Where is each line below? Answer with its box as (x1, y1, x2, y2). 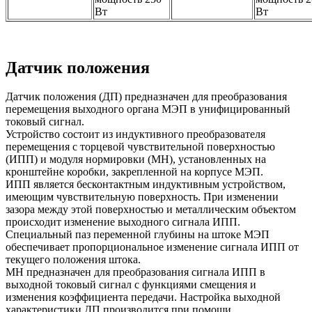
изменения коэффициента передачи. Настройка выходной (6, 290, 281, 303)
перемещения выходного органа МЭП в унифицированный (6, 102, 290, 115)
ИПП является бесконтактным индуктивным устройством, (6, 178, 286, 190)
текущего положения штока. (6, 253, 141, 265)
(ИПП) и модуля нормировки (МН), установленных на (6, 153, 266, 165)
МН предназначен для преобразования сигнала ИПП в (6, 265, 265, 278)
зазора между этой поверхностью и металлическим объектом (6, 203, 296, 215)
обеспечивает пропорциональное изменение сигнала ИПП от (6, 240, 299, 253)
